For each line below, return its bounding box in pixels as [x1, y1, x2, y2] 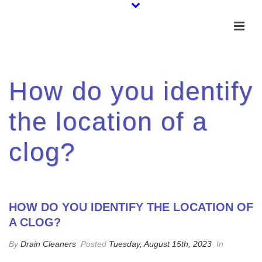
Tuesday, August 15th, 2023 [109, 239, 212, 249]
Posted [78, 239, 109, 249]
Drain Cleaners [20, 239, 76, 249]
